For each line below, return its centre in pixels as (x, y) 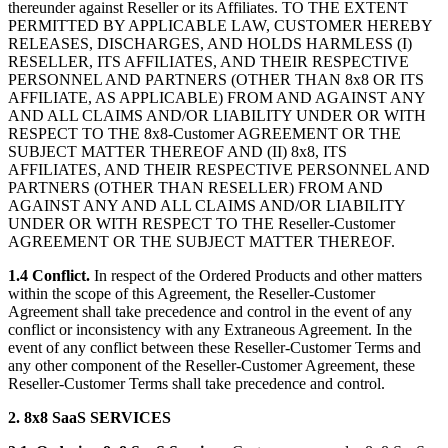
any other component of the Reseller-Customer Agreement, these (211, 366)
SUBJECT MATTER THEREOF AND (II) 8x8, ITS (177, 152)
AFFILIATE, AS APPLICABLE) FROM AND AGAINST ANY (216, 98)
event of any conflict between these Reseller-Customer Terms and (214, 348)
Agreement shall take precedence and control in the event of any (210, 312)
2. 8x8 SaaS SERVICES (89, 418)
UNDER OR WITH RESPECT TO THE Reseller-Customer (201, 224)
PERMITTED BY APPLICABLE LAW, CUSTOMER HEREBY (220, 26)
